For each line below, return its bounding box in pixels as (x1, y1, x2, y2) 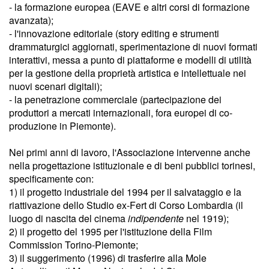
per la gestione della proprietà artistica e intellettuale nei (9, 65, 246, 80)
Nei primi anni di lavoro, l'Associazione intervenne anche (9, 145, 250, 159)
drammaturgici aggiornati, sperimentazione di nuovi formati (9, 39, 258, 53)
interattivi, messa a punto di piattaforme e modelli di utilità (9, 52, 252, 67)
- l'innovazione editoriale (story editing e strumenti (9, 26, 219, 40)
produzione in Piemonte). (9, 118, 116, 133)
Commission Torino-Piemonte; (9, 237, 141, 252)
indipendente (128, 211, 186, 225)
